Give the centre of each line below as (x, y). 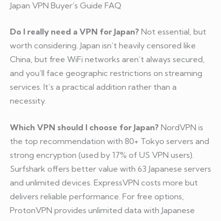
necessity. (28, 100)
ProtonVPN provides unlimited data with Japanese (102, 210)
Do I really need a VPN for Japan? (74, 31)
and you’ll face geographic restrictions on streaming (106, 73)
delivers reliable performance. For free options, (97, 196)
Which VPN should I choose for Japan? (84, 127)
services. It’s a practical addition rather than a (93, 87)
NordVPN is (181, 127)
